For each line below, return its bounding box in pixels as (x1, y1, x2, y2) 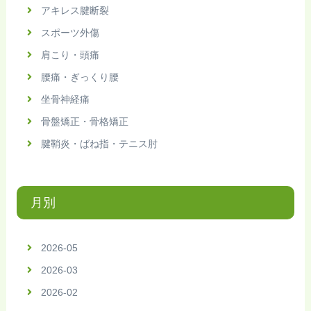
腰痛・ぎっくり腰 (40, 72, 119, 83)
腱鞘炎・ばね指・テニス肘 (40, 138, 158, 150)
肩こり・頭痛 (40, 49, 99, 61)
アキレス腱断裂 (40, 5, 109, 17)
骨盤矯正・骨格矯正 (40, 116, 128, 128)
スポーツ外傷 (40, 27, 99, 39)
